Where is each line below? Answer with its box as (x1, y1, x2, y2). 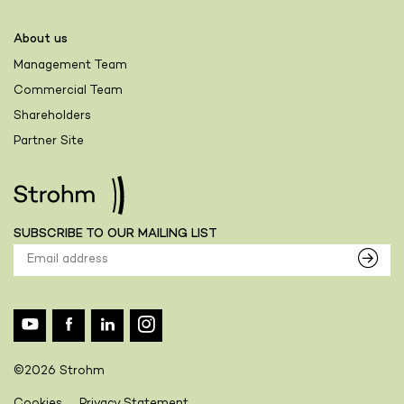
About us (14, 33, 68, 47)
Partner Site (14, 135, 84, 149)
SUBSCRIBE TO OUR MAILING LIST (14, 228, 217, 242)
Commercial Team (14, 85, 123, 98)
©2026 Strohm (14, 365, 105, 379)
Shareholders (14, 110, 91, 124)
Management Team (14, 60, 127, 73)
